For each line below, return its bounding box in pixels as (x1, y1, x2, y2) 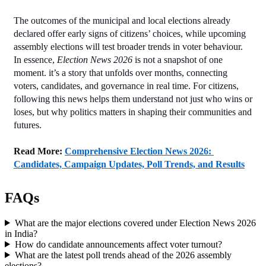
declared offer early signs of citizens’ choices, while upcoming (14, 28, 246, 39)
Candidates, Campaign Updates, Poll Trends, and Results (14, 159, 245, 169)
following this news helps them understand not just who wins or (14, 93, 252, 104)
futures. (14, 119, 42, 130)
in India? (5, 228, 37, 239)
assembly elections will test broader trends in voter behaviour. (14, 41, 243, 52)
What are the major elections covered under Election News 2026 (14, 217, 256, 228)
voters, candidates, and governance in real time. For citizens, (14, 80, 239, 91)
